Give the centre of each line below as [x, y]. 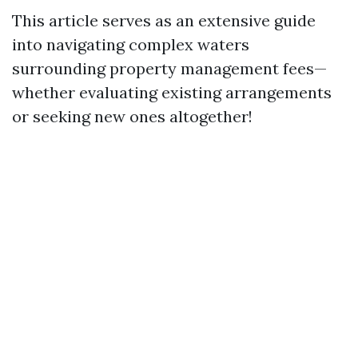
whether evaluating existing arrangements [172, 92]
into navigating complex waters [131, 44]
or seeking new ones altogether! [132, 116]
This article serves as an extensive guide [164, 20]
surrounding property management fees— [169, 68]
